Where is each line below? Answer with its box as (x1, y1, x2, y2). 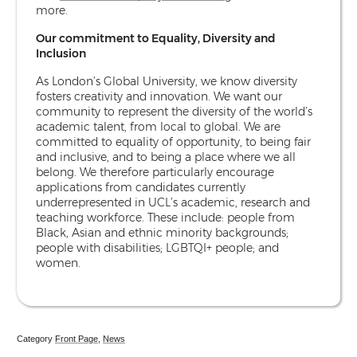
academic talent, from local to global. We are (36, 119, 280, 134)
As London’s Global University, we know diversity (36, 73, 297, 88)
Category (17, 333, 55, 343)
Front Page (55, 333, 98, 343)
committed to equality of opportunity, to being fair (36, 134, 311, 149)
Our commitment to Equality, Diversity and (36, 30, 276, 45)
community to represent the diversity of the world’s (36, 104, 312, 119)
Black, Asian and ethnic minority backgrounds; (36, 225, 288, 240)
